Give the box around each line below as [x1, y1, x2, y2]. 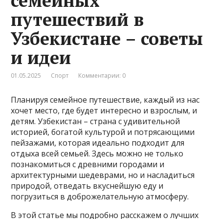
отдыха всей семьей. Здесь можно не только [11, 148, 184, 159]
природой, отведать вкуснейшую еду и [11, 180, 164, 192]
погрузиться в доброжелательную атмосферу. [11, 191, 189, 202]
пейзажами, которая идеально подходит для [11, 137, 185, 149]
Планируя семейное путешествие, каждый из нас [11, 94, 200, 106]
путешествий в [11, 8, 144, 31]
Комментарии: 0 [78, 71, 126, 80]
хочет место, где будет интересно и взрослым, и [11, 105, 197, 116]
